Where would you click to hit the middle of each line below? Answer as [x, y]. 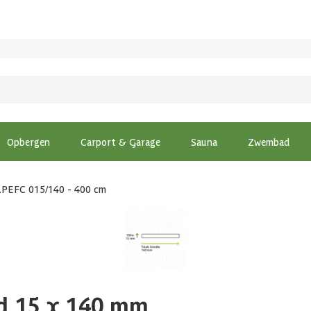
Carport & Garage [120, 142]
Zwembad [269, 142]
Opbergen [28, 142]
